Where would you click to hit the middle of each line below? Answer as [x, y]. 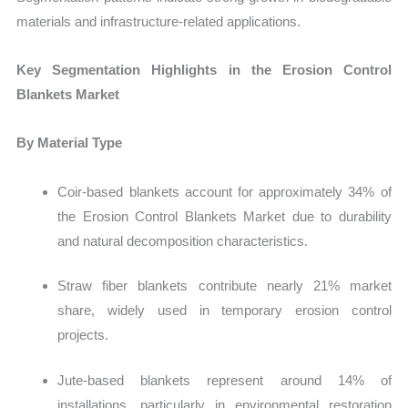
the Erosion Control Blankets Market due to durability [224, 216]
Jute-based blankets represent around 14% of [224, 380]
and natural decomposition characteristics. [183, 240]
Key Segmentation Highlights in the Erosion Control [204, 70]
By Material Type [70, 143]
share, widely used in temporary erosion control [224, 311]
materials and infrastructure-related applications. [159, 21]
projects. [83, 335]
